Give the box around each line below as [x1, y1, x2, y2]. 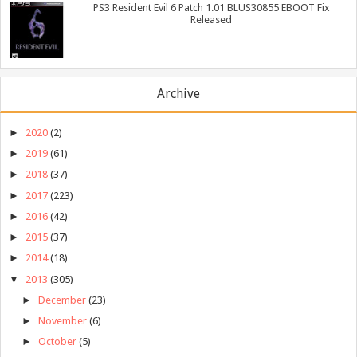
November [37, 315, 87, 328]
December [37, 293, 86, 306]
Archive [157, 85, 200, 101]
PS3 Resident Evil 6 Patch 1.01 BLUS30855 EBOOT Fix [92, 2, 330, 14]
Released [190, 14, 232, 26]
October [37, 335, 76, 348]
